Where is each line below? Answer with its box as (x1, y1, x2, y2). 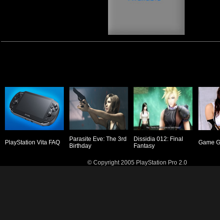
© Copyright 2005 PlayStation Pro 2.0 (87, 159, 187, 166)
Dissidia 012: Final (133, 136, 183, 142)
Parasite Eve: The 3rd (69, 136, 127, 142)
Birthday (69, 142, 91, 149)
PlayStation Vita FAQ (4, 139, 60, 146)
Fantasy (133, 142, 155, 149)
